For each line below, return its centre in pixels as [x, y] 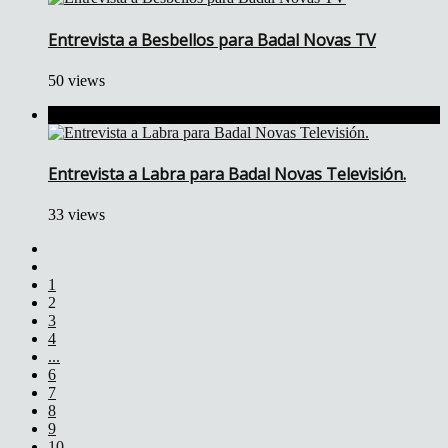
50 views [76, 80]
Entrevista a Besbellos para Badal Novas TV [212, 39]
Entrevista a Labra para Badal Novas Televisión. [227, 174]
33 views [76, 215]
